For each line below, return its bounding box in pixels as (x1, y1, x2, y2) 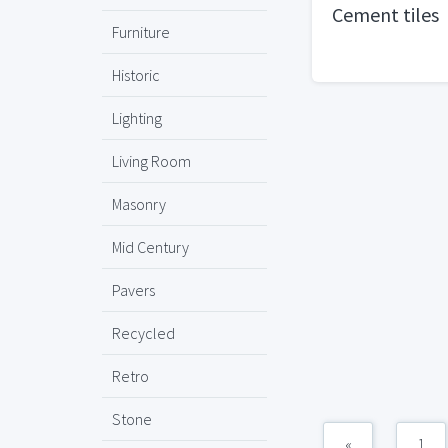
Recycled (112, 323, 175, 343)
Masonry (112, 194, 166, 214)
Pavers (112, 280, 155, 300)
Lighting (112, 108, 162, 128)
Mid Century (112, 237, 189, 257)
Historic (112, 65, 160, 85)
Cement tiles (332, 2, 439, 28)
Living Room (112, 151, 191, 171)
